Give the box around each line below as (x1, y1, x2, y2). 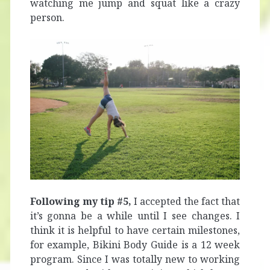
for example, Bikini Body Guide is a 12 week (30, 237, 240, 251)
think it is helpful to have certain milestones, (30, 223, 240, 237)
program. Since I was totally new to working (30, 252, 240, 266)
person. (30, 11, 64, 25)
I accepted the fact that (131, 194, 240, 208)
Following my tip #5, (30, 194, 131, 208)
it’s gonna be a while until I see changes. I (30, 209, 240, 222)
